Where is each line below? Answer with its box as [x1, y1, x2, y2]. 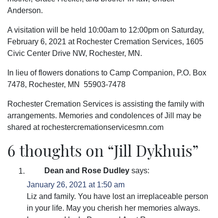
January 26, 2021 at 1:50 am [27, 181, 125, 189]
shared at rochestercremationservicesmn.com [7, 123, 163, 132]
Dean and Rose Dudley [44, 166, 129, 175]
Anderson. [7, 6, 43, 15]
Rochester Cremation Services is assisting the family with [7, 100, 204, 109]
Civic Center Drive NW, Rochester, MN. [7, 49, 142, 58]
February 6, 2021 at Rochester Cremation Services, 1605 [7, 37, 203, 46]
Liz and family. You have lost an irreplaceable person [27, 192, 208, 201]
